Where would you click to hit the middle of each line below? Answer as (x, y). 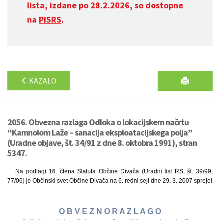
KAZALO (42, 81)
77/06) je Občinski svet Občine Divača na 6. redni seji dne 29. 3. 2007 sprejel (110, 181)
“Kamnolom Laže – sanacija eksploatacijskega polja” (100, 132)
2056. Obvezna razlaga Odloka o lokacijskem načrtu (98, 122)
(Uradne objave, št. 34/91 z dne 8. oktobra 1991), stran (102, 143)
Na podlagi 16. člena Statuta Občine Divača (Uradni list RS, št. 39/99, (114, 171)
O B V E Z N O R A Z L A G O (110, 212)
